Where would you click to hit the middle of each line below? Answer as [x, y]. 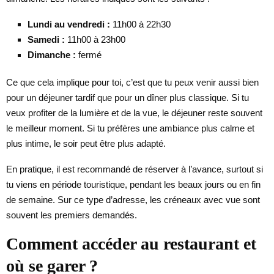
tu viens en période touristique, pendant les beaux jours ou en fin [133, 184]
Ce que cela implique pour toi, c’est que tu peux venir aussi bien [132, 82]
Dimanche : [52, 54]
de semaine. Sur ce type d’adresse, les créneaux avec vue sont [133, 199]
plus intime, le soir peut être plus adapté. [86, 143]
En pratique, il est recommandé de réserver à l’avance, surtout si [135, 169]
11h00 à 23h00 [95, 39]
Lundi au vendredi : [69, 24]
